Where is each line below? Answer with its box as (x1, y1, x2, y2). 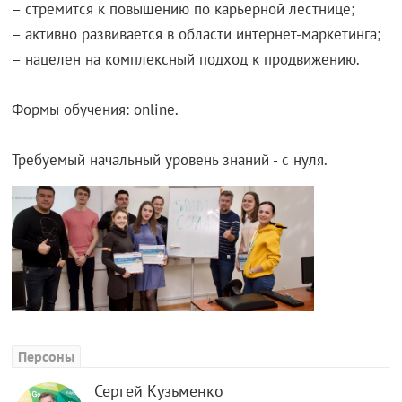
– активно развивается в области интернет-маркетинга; (12, 24, 381, 44)
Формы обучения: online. (12, 100, 179, 119)
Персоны (18, 347, 75, 365)
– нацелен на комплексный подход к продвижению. (12, 49, 361, 69)
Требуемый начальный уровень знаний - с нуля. (12, 150, 328, 170)
